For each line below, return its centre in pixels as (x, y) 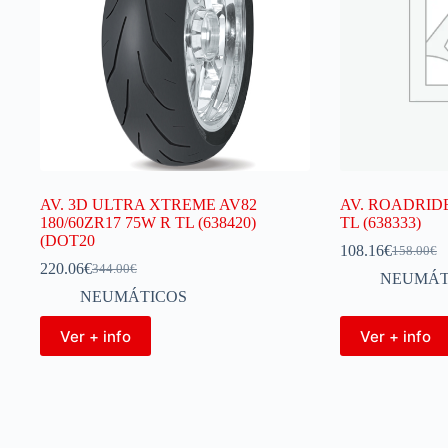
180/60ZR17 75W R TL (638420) (148, 222)
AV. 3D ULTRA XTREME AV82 (148, 204)
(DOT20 (67, 240)
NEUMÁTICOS (133, 296)
